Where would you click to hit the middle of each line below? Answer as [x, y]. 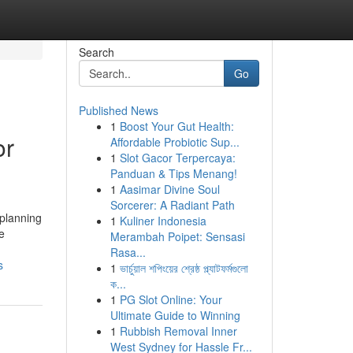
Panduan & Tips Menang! [173, 173]
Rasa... [128, 252]
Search [96, 52]
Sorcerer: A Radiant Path [172, 205]
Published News [118, 110]
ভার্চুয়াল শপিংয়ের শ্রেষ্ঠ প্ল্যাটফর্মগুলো [184, 268]
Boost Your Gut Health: [176, 126]
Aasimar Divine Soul [169, 189]
